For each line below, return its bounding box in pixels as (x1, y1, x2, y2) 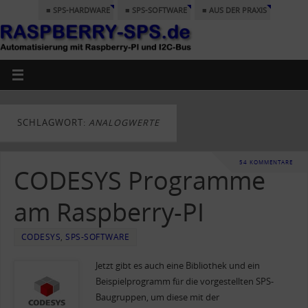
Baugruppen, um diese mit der (95, 291, 219, 303)
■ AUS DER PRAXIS (201, 5, 267, 15)
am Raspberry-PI (13, 195, 204, 229)
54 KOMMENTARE (239, 157, 293, 166)
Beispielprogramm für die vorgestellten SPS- (95, 275, 274, 287)
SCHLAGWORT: (17, 117, 89, 129)
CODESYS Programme (13, 163, 265, 197)
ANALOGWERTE (89, 117, 159, 129)
